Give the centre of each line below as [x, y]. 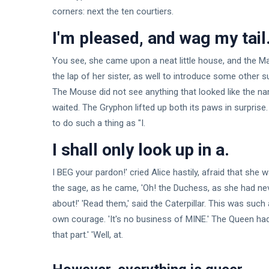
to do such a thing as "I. [99, 123]
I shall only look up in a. [141, 150]
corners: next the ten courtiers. [113, 12]
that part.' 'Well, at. [88, 235]
